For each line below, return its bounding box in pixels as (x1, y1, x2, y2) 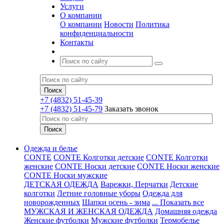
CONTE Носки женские (137, 162, 219, 170)
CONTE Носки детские (55, 162, 135, 170)
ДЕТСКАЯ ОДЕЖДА (24, 180, 98, 188)
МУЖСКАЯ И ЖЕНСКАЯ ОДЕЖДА (24, 207, 153, 215)
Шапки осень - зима (82, 198, 150, 206)
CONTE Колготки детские (53, 153, 144, 161)
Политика (135, 20, 169, 28)
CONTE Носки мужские (24, 171, 107, 179)
